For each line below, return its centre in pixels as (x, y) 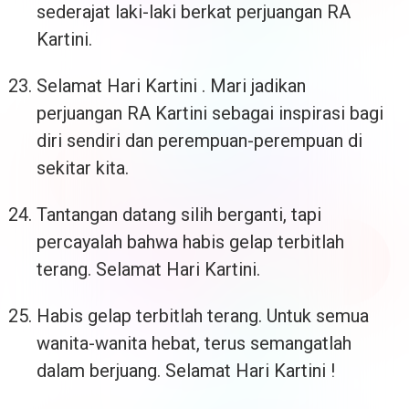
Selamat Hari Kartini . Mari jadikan (171, 86)
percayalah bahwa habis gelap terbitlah (190, 242)
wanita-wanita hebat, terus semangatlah (194, 344)
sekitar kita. (83, 168)
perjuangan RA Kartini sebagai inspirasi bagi (210, 114)
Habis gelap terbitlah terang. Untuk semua (203, 316)
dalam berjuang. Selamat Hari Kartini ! (186, 371)
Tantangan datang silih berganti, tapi (179, 215)
